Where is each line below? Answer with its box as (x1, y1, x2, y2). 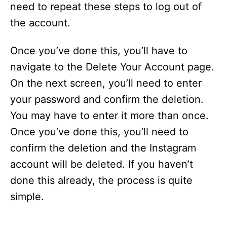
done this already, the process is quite (10, 174, 193, 187)
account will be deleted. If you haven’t (10, 158, 193, 171)
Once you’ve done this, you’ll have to (10, 45, 187, 57)
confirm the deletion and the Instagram (10, 142, 196, 155)
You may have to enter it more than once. (10, 109, 209, 122)
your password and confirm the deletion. (10, 93, 204, 106)
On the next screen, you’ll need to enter (10, 77, 202, 90)
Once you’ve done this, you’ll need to (10, 126, 188, 138)
